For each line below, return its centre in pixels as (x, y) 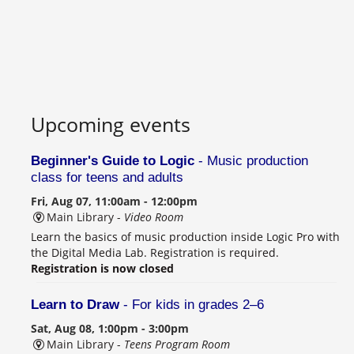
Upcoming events (111, 124)
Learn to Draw (75, 304)
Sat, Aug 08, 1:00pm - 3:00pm (110, 328)
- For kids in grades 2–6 (192, 304)
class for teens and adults (107, 177)
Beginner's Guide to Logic (113, 160)
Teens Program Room (177, 344)
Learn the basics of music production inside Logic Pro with (185, 236)
